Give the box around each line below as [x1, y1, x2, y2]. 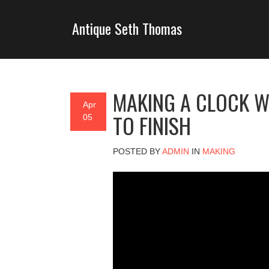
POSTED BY [112, 146, 162, 156]
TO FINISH [112, 109, 191, 141]
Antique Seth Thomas [72, 17, 183, 39]
